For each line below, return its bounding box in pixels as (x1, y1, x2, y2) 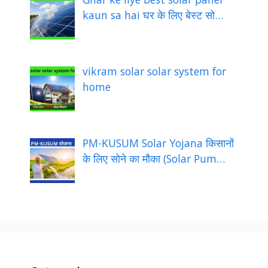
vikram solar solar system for (83, 63, 227, 78)
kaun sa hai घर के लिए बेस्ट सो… (83, 8, 224, 23)
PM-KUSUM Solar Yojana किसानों (83, 135, 234, 150)
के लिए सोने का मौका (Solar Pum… (83, 151, 226, 166)
